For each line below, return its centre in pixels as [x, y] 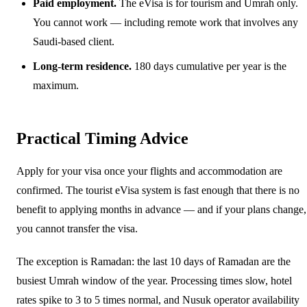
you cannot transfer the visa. [77, 228]
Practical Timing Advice [102, 138]
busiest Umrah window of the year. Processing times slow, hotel [154, 280]
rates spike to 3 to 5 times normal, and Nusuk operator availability [158, 299]
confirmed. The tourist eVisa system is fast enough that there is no [158, 190]
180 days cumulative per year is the [209, 66]
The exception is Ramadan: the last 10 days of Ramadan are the [153, 261]
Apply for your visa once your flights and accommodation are [149, 171]
